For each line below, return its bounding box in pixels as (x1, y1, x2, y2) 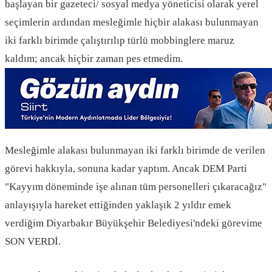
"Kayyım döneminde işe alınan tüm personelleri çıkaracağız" (5, 181, 267, 193)
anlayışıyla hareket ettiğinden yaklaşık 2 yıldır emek (5, 199, 231, 211)
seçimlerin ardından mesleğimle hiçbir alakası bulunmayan (5, 16, 259, 29)
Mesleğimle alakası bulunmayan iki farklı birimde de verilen (5, 144, 265, 157)
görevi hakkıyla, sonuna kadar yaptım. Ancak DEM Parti (5, 163, 247, 175)
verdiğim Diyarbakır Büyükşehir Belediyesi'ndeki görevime (5, 217, 262, 229)
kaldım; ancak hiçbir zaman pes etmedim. (5, 53, 183, 65)
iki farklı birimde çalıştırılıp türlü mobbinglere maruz (5, 35, 234, 47)
